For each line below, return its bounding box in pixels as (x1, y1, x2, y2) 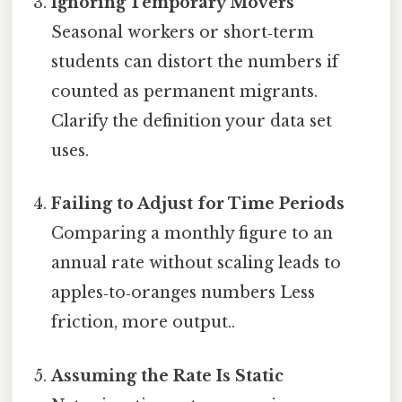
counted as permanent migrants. (51, 82, 319, 102)
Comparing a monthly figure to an (51, 223, 334, 244)
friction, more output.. (51, 312, 236, 333)
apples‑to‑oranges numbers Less (51, 283, 316, 303)
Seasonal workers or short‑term (51, 22, 315, 43)
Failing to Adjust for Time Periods (51, 194, 345, 214)
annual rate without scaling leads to (51, 253, 342, 274)
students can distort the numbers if (51, 52, 339, 73)
